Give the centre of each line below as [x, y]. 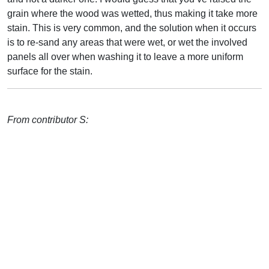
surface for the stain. [50, 71]
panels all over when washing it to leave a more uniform [125, 56]
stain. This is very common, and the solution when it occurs [132, 28]
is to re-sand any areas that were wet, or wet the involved [127, 42]
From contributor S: [48, 119]
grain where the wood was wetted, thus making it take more [132, 13]
